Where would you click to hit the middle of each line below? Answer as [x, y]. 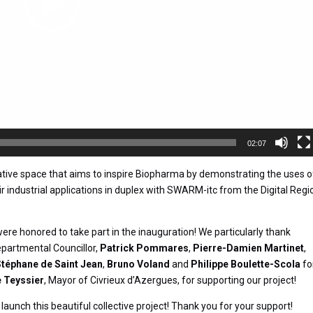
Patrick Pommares [145, 248]
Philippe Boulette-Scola [246, 264]
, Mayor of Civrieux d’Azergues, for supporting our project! [170, 280]
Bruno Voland [139, 264]
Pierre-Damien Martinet [249, 248]
